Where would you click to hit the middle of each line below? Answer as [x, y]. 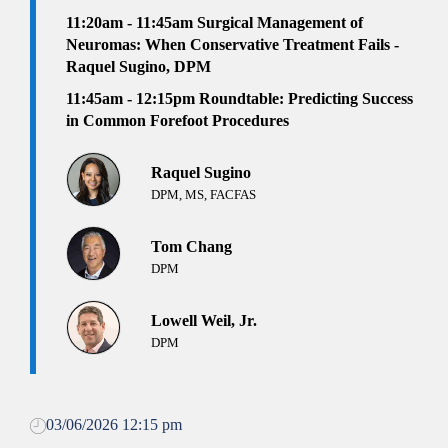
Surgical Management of [280, 23]
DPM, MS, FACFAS [203, 195]
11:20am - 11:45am [131, 23]
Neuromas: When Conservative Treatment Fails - [232, 45]
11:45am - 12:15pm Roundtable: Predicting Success [239, 99]
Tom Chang [191, 247]
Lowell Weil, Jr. [204, 321]
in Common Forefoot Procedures [177, 121]
